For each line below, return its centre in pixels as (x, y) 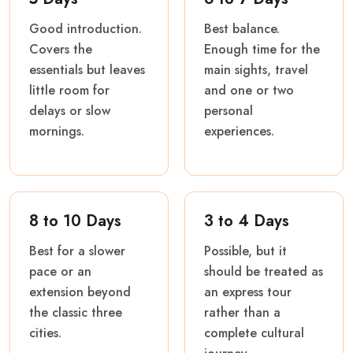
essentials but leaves (87, 69)
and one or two (249, 90)
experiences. (239, 131)
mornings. (57, 131)
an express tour (248, 292)
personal (229, 110)
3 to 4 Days (247, 221)
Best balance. (242, 28)
